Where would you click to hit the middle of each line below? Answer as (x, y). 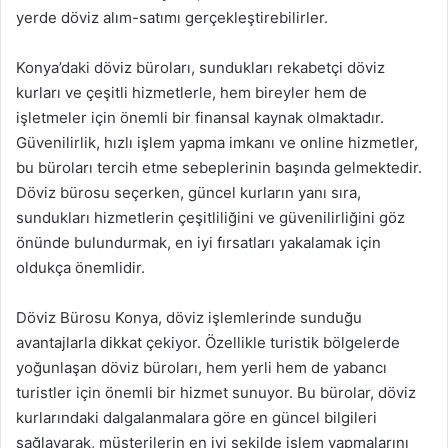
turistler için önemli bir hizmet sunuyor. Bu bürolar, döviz (216, 392)
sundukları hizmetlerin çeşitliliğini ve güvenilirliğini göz (210, 217)
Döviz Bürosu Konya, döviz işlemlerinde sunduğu (189, 317)
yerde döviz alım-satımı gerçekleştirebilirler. (172, 17)
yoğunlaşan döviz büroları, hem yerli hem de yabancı (201, 367)
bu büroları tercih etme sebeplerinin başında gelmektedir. (219, 167)
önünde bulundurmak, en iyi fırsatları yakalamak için (198, 242)
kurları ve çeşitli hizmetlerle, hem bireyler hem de (191, 92)
